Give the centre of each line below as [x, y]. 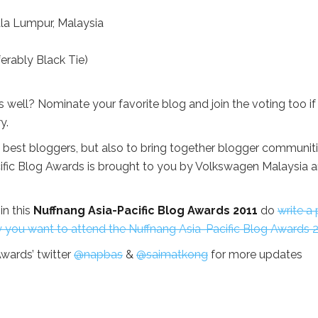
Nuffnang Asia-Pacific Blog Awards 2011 [146, 210]
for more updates [255, 254]
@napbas [98, 254]
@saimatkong [172, 254]
